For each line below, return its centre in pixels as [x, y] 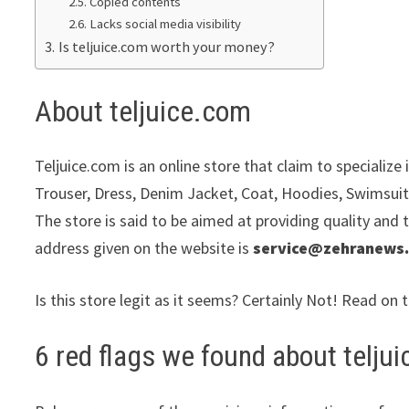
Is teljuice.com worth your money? [166, 47]
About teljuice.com [143, 111]
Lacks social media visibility [165, 24]
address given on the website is [142, 248]
